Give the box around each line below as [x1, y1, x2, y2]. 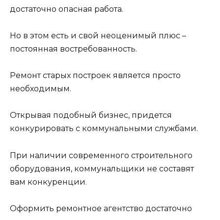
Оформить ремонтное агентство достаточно [10, 203, 192, 213]
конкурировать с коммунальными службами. [10, 124, 198, 134]
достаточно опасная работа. [10, 4, 123, 14]
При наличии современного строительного [10, 150, 192, 160]
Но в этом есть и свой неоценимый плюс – [10, 30, 186, 40]
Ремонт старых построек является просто [10, 71, 181, 81]
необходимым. [10, 84, 71, 94]
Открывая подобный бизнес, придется [10, 110, 172, 120]
